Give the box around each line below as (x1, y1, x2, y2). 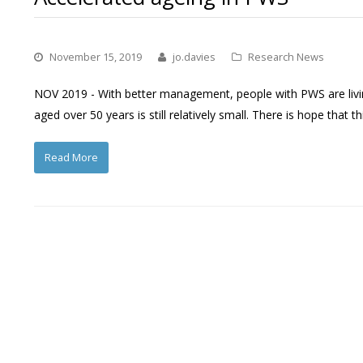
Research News (248, 49, 324, 64)
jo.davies (173, 49, 216, 64)
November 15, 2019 (49, 49, 142, 64)
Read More (44, 150, 98, 165)
